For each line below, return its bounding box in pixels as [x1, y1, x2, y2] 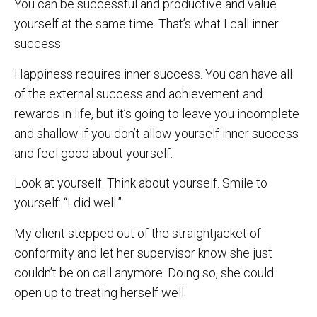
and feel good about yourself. [14, 145, 173, 161]
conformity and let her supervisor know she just [14, 245, 272, 260]
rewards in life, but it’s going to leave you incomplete [14, 105, 299, 121]
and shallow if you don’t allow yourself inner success [14, 125, 299, 141]
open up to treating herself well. [14, 284, 186, 300]
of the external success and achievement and [14, 86, 263, 101]
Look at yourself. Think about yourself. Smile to [14, 175, 267, 191]
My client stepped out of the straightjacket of [14, 225, 261, 241]
